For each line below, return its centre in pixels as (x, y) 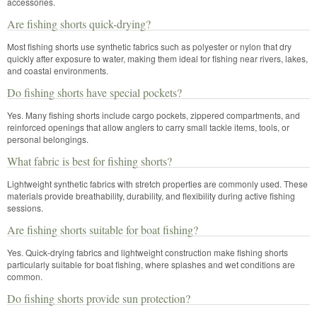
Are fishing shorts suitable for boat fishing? (103, 230)
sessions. (25, 208)
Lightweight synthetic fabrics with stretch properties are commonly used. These (157, 184)
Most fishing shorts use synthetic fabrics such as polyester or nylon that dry (149, 46)
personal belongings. (48, 139)
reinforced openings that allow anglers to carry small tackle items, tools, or (148, 127)
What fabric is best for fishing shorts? (90, 161)
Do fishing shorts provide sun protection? (99, 298)
